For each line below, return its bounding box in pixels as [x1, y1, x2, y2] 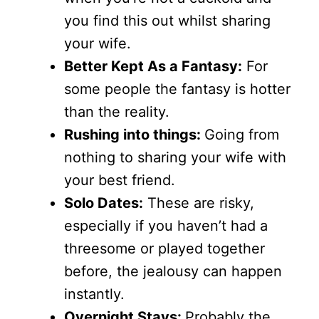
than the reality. [64, 103, 169, 121]
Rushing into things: [64, 126, 204, 144]
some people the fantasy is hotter [64, 80, 291, 98]
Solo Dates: [64, 194, 143, 212]
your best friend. [64, 172, 175, 189]
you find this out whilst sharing [64, 12, 271, 30]
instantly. [64, 286, 125, 303]
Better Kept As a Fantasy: [64, 58, 242, 75]
